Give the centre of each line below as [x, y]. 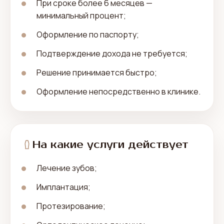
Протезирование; [71, 206]
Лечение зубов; [67, 168]
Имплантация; [63, 187]
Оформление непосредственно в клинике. [118, 91]
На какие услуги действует [110, 145]
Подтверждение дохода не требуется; [112, 53]
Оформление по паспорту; [88, 34]
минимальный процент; [81, 15]
